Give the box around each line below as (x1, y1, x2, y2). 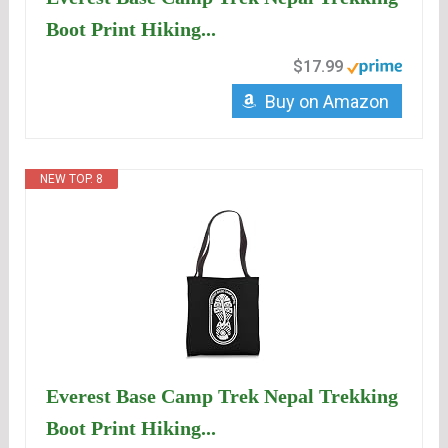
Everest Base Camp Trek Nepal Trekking (46, 385, 399, 408)
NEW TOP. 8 (40, 172, 104, 187)
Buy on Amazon (264, 91, 389, 113)
